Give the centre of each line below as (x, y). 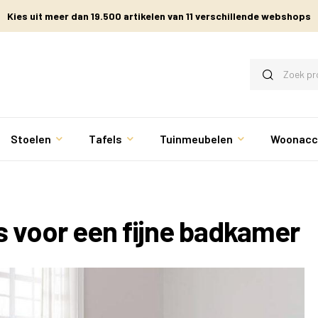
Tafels (105, 139)
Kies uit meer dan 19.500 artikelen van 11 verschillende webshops (159, 16)
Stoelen (31, 139)
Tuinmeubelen (197, 139)
